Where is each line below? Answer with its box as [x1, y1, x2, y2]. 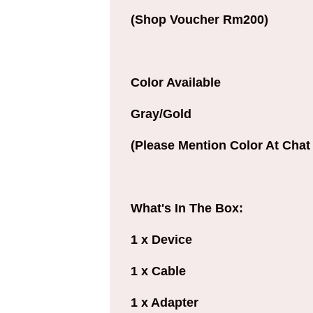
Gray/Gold [131, 106, 191, 121]
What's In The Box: [131, 201, 243, 215]
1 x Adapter [131, 295, 198, 310]
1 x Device [131, 232, 192, 247]
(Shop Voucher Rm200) [131, 12, 268, 27]
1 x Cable [131, 263, 186, 278]
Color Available [131, 75, 221, 89]
